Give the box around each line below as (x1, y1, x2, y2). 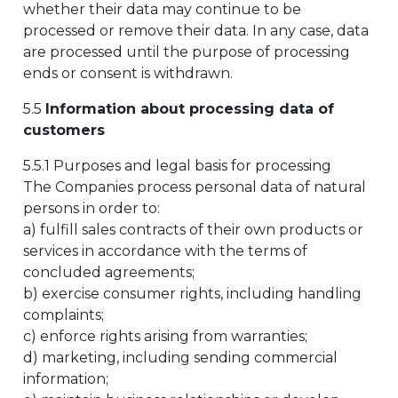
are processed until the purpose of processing (23, 44, 350, 60)
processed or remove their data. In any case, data (23, 22, 369, 39)
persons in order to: (23, 200, 160, 217)
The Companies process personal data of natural (23, 179, 366, 195)
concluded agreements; (23, 264, 195, 281)
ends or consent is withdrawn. (23, 65, 233, 82)
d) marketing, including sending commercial (23, 349, 338, 366)
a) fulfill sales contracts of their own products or (23, 221, 363, 238)
